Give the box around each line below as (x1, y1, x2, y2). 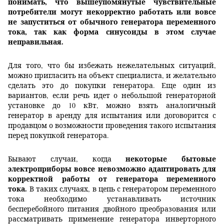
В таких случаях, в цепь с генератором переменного (29, 184, 216, 194)
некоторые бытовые (125, 153, 216, 164)
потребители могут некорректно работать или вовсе (8, 6, 216, 17)
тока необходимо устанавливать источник (8, 194, 216, 204)
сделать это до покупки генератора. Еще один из (8, 80, 216, 90)
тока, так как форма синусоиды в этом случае (8, 26, 216, 37)
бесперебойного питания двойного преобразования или (8, 204, 216, 214)
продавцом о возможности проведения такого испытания (8, 120, 216, 130)
